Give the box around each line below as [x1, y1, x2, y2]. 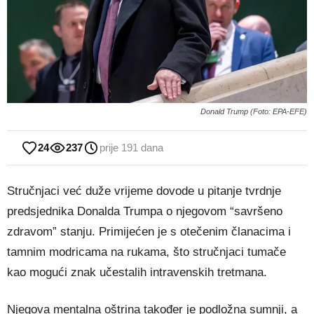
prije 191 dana [100, 142, 163, 154]
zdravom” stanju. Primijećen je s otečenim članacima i [7, 225, 291, 239]
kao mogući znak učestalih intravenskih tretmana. [7, 266, 267, 280]
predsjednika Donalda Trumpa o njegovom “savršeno [7, 205, 282, 219]
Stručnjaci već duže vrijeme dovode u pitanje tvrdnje [7, 184, 281, 198]
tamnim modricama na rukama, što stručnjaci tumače [7, 245, 286, 259]
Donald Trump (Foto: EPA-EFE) [200, 107, 307, 116]
